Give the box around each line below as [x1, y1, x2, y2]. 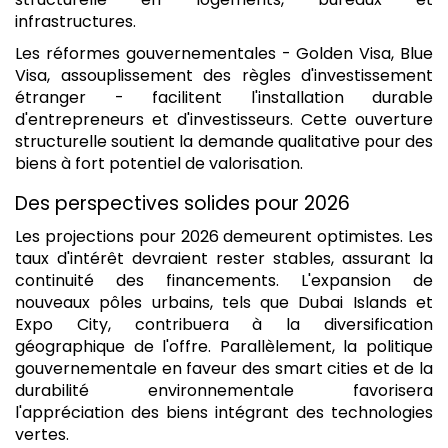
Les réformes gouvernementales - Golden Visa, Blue [15, 42, 433, 66]
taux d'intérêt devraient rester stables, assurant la [15, 246, 433, 270]
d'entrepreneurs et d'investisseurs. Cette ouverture [15, 108, 433, 132]
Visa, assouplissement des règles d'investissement [15, 64, 433, 88]
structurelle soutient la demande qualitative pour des [15, 130, 433, 154]
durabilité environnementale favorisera [15, 378, 433, 402]
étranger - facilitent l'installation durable [15, 86, 433, 110]
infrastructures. [15, 10, 136, 34]
